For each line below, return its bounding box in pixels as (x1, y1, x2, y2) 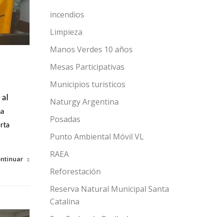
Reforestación (50, 166, 101, 177)
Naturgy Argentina (50, 96, 119, 107)
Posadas (50, 114, 80, 124)
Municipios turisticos (50, 79, 125, 90)
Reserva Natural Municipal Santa (50, 184, 169, 194)
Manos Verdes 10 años (50, 44, 133, 55)
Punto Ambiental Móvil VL (50, 131, 144, 142)
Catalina (50, 196, 79, 207)
